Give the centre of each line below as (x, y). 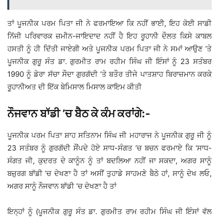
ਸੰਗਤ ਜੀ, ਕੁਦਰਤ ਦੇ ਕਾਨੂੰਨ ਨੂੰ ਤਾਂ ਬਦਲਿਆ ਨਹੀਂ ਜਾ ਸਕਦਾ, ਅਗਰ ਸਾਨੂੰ (109, 160)
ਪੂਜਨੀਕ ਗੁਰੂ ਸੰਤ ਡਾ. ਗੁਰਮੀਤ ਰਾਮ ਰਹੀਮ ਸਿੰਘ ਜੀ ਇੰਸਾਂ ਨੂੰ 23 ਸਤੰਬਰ (109, 61)
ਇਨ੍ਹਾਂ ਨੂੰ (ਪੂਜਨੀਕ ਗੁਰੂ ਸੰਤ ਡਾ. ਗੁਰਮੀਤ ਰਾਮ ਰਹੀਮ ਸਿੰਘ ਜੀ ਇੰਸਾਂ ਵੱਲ (109, 211)
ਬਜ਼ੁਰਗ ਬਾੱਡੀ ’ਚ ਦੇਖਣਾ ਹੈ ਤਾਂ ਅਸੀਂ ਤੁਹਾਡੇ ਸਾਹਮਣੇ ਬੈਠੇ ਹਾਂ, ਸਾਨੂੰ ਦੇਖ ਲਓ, (109, 173)
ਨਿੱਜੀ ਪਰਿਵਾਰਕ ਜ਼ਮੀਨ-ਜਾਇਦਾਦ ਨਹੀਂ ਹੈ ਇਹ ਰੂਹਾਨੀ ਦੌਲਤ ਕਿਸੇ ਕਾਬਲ (109, 36)
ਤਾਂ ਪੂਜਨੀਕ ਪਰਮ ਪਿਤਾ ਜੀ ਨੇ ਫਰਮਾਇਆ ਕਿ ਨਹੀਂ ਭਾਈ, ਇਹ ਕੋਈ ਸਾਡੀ (109, 23)
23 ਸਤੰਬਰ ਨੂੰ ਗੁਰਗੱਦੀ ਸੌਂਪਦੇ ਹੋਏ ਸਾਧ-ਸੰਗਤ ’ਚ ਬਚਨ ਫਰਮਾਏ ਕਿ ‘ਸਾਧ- (109, 148)
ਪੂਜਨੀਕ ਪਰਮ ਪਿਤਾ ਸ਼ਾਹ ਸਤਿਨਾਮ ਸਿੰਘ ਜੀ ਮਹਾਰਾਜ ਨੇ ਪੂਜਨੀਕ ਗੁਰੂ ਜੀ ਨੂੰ (109, 135)
